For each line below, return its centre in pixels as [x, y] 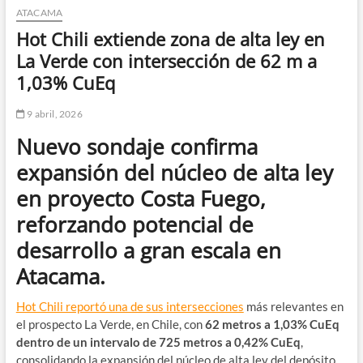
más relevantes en [293, 307]
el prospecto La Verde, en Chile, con [110, 325]
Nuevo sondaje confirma [137, 147]
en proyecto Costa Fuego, [141, 199]
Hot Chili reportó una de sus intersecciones [130, 307]
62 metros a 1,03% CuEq [272, 325]
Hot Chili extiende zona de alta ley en [170, 39]
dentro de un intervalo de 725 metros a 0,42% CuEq [158, 342]
